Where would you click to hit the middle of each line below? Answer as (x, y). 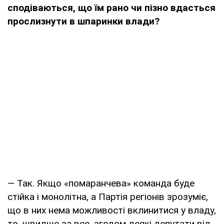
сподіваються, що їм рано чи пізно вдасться (111, 7)
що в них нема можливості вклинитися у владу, (112, 210)
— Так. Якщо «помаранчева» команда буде (101, 183)
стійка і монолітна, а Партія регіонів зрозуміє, (108, 196)
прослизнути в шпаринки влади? (83, 21)
